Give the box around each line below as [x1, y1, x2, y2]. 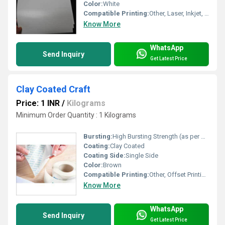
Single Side [126, 152, 158, 160]
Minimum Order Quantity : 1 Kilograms [16, 111, 136, 120]
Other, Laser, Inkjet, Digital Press [149, 10, 204, 18]
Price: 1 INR [16, 98, 60, 108]
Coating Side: [83, 152, 126, 160]
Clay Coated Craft [16, 84, 90, 95]
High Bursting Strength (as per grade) [113, 133, 201, 141]
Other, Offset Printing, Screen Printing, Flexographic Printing [149, 171, 201, 179]
